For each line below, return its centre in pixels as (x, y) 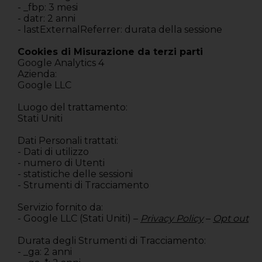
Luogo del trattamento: (74, 108)
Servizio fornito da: (60, 208)
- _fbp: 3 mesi (48, 8)
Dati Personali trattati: (68, 141)
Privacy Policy (172, 219)
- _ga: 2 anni (45, 252)
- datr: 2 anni (46, 19)
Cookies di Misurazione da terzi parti (110, 52)
